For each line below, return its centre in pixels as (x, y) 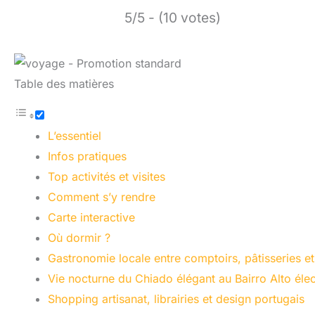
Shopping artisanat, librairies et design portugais (176, 298)
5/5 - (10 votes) (173, 17)
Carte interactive (91, 217)
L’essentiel (75, 135)
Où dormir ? (79, 237)
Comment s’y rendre (102, 197)
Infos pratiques (87, 156)
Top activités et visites (107, 176)
